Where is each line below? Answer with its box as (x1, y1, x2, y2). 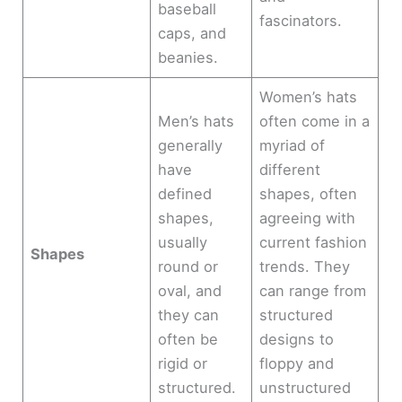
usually (158, 232, 208, 251)
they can (158, 305, 220, 324)
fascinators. (259, 11, 343, 30)
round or (158, 257, 219, 275)
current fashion (259, 232, 368, 251)
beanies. (158, 48, 219, 66)
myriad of (259, 135, 326, 154)
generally (158, 135, 223, 154)
